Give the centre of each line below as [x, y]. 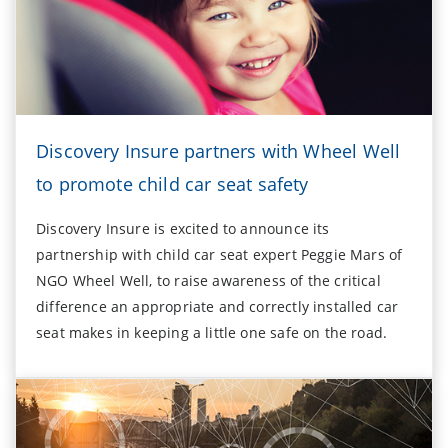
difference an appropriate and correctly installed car [217, 306]
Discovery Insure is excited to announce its [183, 228]
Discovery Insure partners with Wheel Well [218, 150]
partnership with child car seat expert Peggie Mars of [219, 254]
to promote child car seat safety [172, 183]
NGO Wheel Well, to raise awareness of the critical [208, 280]
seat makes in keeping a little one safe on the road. [212, 332]
